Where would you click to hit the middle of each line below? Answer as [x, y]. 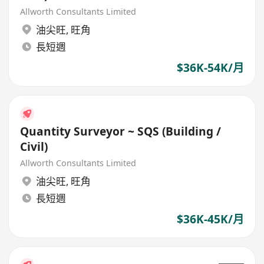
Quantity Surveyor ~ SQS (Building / [121, 131]
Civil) [34, 146]
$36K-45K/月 [210, 219]
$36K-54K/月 [210, 67]
